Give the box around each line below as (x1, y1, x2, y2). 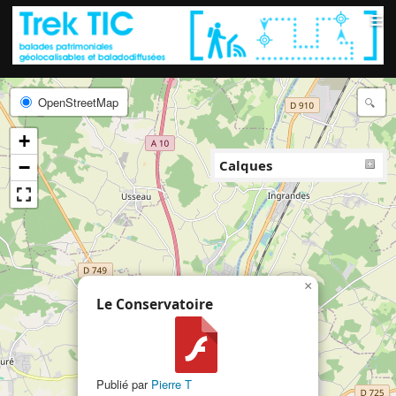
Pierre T (151, 376, 192, 393)
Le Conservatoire (96, 294, 213, 315)
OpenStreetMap (34, 93, 118, 110)
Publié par (96, 376, 151, 393)
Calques (219, 156, 272, 174)
